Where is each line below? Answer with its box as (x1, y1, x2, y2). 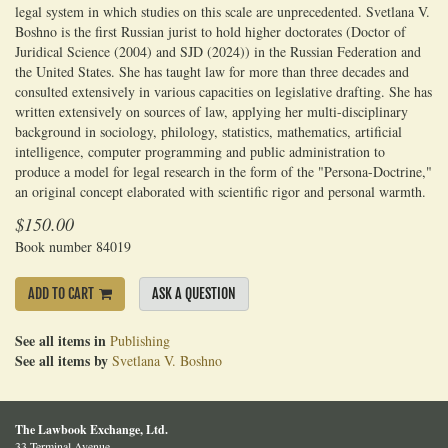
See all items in (15, 329, 110, 351)
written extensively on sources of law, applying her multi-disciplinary (15, 101, 408, 121)
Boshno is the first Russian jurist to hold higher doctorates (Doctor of (15, 21, 406, 41)
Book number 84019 (15, 236, 131, 256)
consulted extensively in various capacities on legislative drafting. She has (15, 81, 432, 101)
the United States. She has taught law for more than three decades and (15, 61, 409, 81)
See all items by (15, 349, 112, 371)
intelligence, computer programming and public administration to (15, 141, 385, 161)
